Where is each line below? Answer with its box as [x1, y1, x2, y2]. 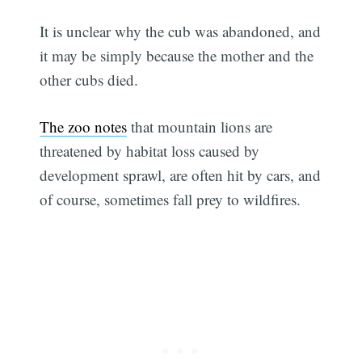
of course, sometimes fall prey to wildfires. [40, 189, 301, 210]
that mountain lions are [127, 116, 273, 137]
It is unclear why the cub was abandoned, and [40, 20, 322, 41]
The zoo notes [40, 116, 128, 137]
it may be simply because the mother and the [40, 44, 314, 65]
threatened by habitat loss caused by [40, 141, 260, 162]
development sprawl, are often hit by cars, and [40, 165, 322, 186]
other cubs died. [40, 69, 139, 90]
